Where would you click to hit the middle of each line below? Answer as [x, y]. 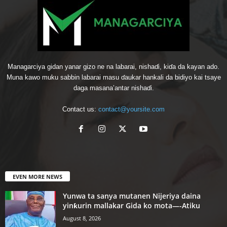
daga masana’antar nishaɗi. [113, 88]
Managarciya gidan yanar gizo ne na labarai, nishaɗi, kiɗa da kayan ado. [113, 66]
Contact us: [80, 109]
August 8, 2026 [82, 218]
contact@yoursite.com [131, 109]
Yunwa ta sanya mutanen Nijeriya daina [132, 196]
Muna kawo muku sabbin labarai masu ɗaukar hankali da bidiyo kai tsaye [113, 77]
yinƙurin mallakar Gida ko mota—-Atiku [131, 205]
